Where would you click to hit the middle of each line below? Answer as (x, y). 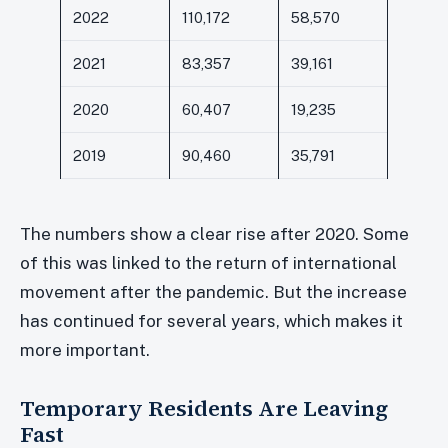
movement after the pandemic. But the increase (213, 291)
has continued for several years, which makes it (211, 320)
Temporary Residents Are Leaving (204, 408)
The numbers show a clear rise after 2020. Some (214, 233)
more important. (85, 349)
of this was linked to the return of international (208, 262)
